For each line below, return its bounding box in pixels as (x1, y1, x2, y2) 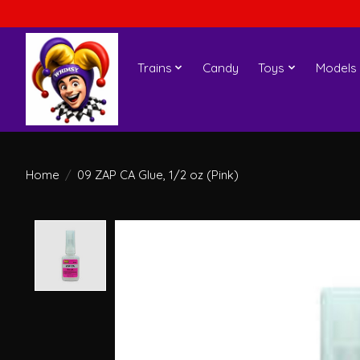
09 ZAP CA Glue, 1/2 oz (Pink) (76, 166, 239, 182)
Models (315, 59, 357, 76)
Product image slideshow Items (114, 219, 317, 238)
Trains (137, 59, 172, 76)
